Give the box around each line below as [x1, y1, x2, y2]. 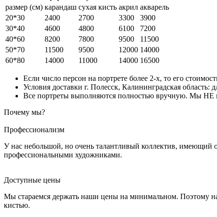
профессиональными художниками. [4, 150, 122, 159]
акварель [140, 2, 169, 11]
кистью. [4, 201, 30, 209]
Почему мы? [4, 108, 45, 116]
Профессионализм [4, 125, 64, 134]
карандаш [45, 2, 77, 11]
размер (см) [5, 2, 43, 11]
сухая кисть [78, 2, 117, 11]
